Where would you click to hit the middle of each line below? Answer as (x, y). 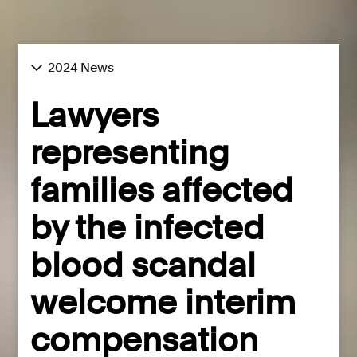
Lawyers (95, 114)
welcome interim (163, 302)
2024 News (81, 67)
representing (130, 152)
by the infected (148, 227)
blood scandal (143, 264)
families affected (162, 189)
